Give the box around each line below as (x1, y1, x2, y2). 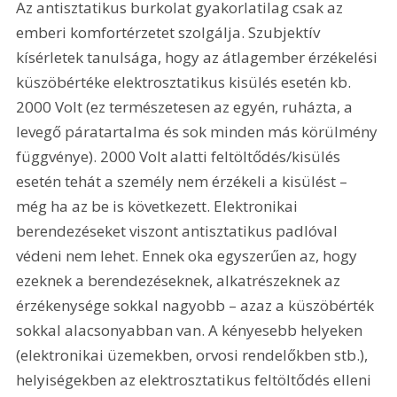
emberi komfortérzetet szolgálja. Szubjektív (16, 22, 324, 43)
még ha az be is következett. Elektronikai (16, 196, 302, 217)
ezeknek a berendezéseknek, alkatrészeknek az (16, 270, 345, 292)
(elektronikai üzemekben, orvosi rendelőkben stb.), (16, 345, 372, 366)
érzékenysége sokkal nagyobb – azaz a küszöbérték (16, 295, 378, 316)
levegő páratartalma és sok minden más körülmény (16, 121, 382, 143)
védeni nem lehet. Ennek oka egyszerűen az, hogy (16, 245, 362, 267)
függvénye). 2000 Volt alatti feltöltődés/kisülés (16, 146, 345, 167)
